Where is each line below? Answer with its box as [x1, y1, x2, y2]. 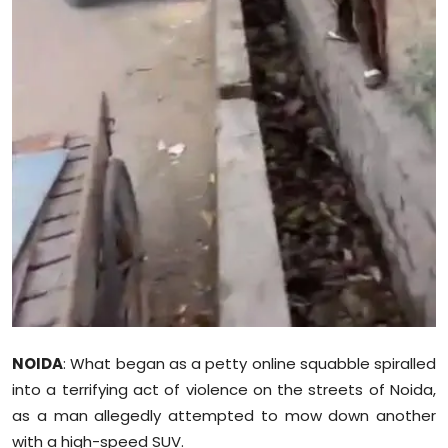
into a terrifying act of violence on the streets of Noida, [12, 379, 436, 401]
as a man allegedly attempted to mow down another [12, 405, 436, 427]
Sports [15, 5, 67, 28]
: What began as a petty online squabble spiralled [63, 353, 436, 375]
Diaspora [15, 54, 86, 77]
